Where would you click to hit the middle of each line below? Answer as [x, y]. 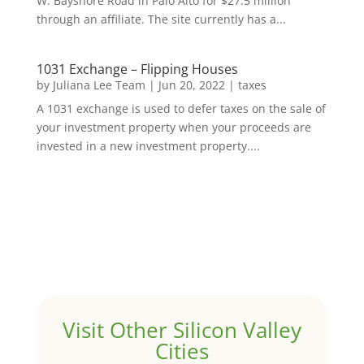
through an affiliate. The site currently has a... [161, 19]
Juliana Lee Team [99, 85]
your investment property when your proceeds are [173, 128]
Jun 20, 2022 [191, 85]
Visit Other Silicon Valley [182, 330]
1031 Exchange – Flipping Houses [137, 69]
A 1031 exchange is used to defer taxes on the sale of [181, 109]
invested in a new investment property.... [148, 146]
